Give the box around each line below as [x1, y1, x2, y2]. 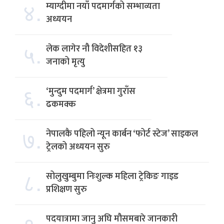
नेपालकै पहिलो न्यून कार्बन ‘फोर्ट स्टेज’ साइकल [46, 126, 198, 141]
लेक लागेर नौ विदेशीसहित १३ [46, 41, 142, 56]
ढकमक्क [46, 96, 76, 112]
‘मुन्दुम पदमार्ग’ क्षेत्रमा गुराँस [46, 83, 135, 99]
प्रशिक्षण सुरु [46, 181, 87, 197]
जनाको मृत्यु [46, 54, 85, 69]
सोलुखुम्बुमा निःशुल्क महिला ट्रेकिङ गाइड [46, 168, 178, 184]
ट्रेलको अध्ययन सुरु [46, 139, 110, 154]
